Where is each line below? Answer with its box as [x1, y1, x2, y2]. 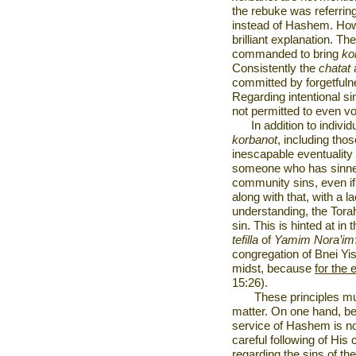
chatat [319, 62, 354, 75]
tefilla [232, 234, 261, 246]
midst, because [232, 262, 315, 275]
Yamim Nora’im [274, 234, 354, 246]
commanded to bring [232, 48, 342, 60]
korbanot [232, 133, 277, 146]
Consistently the [232, 62, 319, 75]
